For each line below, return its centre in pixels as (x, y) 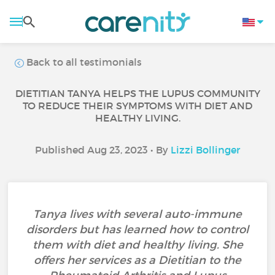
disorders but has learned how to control (137, 230)
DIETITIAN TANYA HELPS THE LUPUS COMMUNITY (137, 93)
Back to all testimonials (83, 62)
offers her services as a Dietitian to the (137, 260)
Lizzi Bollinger (205, 150)
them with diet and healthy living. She (137, 245)
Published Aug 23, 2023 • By (103, 150)
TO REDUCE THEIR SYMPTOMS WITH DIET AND (137, 106)
